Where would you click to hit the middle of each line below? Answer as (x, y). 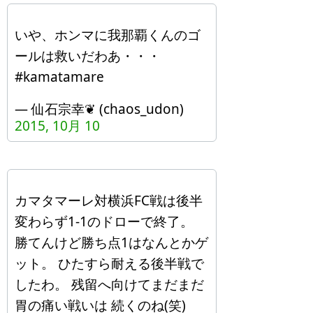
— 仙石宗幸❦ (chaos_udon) (99, 109)
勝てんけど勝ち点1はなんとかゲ (111, 242)
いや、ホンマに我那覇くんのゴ (108, 35)
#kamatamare (59, 77)
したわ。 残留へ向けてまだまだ (109, 284)
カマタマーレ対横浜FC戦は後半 (109, 201)
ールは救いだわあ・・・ (88, 56)
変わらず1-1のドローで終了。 (104, 221)
